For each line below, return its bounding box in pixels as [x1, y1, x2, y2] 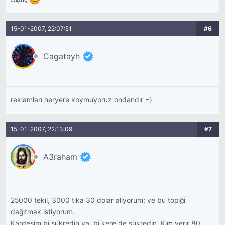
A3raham [43, 152, 78, 162]
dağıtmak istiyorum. [11, 208, 75, 216]
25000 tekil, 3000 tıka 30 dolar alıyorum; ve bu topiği [11, 196, 186, 204]
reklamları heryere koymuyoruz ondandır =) [11, 96, 153, 104]
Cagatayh [43, 51, 80, 61]
